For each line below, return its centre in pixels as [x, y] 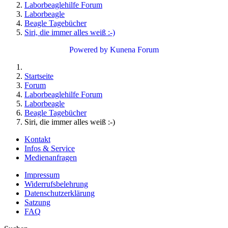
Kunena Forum [134, 49]
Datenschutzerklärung [60, 193]
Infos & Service [50, 148]
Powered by [89, 49]
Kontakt [37, 139]
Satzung [37, 202]
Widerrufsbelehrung [56, 184]
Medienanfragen [51, 157]
